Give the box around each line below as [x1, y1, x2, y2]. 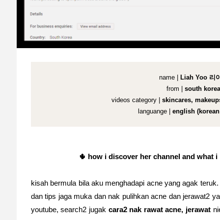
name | [159, 74, 178, 82]
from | [166, 85, 185, 93]
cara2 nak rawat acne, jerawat [108, 205, 211, 214]
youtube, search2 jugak [30, 205, 109, 214]
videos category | [111, 96, 160, 104]
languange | [137, 108, 172, 115]
